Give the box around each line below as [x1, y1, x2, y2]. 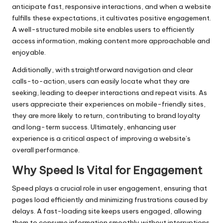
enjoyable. [12, 48, 46, 57]
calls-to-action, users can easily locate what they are [12, 77, 190, 86]
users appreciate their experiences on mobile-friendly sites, [12, 100, 206, 109]
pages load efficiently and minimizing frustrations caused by [12, 195, 208, 205]
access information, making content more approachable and [12, 36, 210, 46]
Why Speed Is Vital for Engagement [12, 163, 203, 178]
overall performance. [12, 145, 80, 155]
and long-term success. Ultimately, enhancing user [12, 122, 176, 132]
